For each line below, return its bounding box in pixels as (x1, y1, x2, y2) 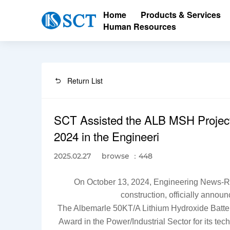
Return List (67, 75, 103, 86)
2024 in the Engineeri (54, 127, 160, 144)
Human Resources (103, 21, 176, 32)
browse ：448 (102, 151, 153, 161)
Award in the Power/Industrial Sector (59, 217, 191, 226)
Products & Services (140, 9, 221, 21)
